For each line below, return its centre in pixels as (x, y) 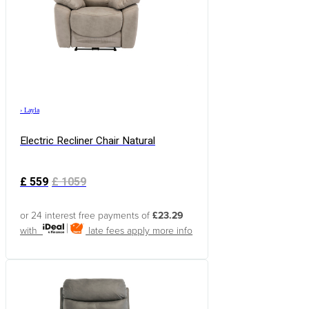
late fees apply (119, 231)
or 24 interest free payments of (86, 216)
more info (173, 231)
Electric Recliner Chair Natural (88, 141)
